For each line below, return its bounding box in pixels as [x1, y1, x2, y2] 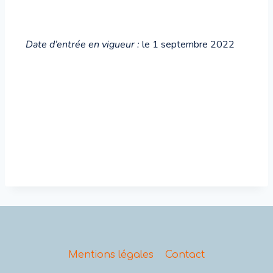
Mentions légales [68, 249, 154, 260]
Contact [165, 249, 205, 260]
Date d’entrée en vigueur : [26, 38, 142, 51]
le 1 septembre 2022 [142, 38, 235, 51]
